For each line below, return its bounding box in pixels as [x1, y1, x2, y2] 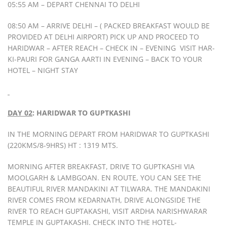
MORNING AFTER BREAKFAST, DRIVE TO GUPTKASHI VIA [8, 162, 195, 172]
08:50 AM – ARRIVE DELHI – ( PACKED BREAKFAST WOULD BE [8, 21, 210, 31]
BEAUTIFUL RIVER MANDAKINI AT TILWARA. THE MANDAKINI [8, 184, 210, 194]
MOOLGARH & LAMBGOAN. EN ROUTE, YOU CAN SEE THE [8, 173, 201, 183]
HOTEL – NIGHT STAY [8, 65, 78, 75]
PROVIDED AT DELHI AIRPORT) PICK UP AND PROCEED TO [8, 32, 199, 42]
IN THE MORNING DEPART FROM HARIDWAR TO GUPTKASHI [8, 129, 209, 139]
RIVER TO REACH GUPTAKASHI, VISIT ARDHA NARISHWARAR [8, 206, 207, 216]
